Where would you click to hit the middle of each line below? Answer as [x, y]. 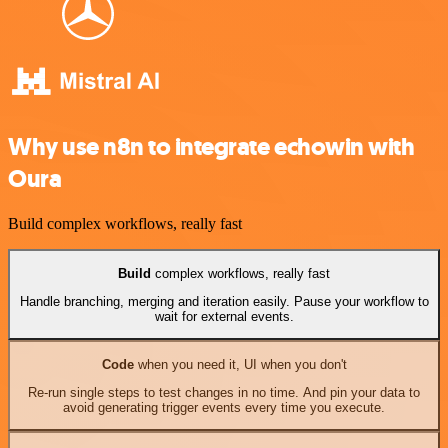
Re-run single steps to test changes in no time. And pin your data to [224, 392]
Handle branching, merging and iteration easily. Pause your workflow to [224, 301]
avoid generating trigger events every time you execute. [224, 407]
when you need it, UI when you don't [240, 364]
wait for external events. [224, 316]
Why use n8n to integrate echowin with [211, 147]
